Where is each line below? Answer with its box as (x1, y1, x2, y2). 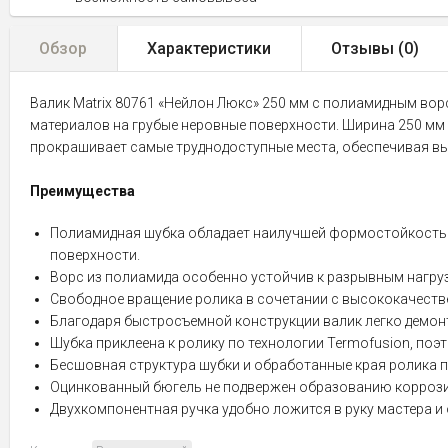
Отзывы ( (331, 39, 404, 58)
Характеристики (147, 39, 271, 58)
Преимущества (30, 183, 135, 199)
